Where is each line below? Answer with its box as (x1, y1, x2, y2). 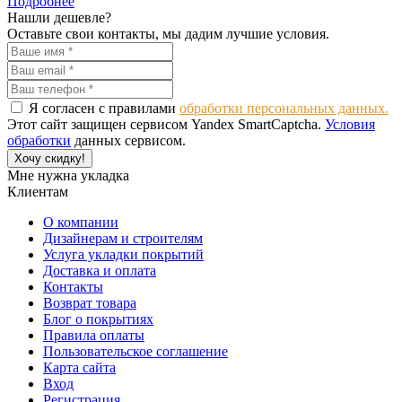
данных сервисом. (71, 132, 186, 148)
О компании (43, 214, 118, 230)
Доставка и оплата (43, 262, 156, 278)
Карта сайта (43, 359, 116, 375)
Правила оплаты (43, 327, 144, 343)
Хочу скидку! (14, 151, 85, 165)
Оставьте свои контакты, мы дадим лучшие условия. (7, 25, 329, 41)
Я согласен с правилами (29, 100, 179, 116)
